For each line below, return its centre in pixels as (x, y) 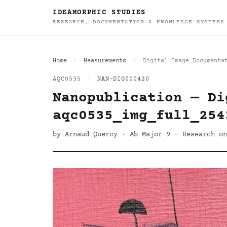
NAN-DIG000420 (123, 79)
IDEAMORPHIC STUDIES (99, 13)
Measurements (105, 61)
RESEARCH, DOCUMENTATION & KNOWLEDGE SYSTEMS (139, 22)
